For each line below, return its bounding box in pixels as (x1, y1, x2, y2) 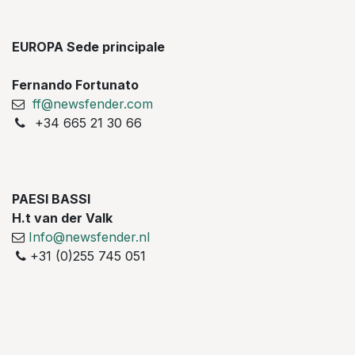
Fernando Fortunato (12, 77, 139, 94)
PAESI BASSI (12, 191, 90, 208)
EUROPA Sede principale (12, 39, 165, 55)
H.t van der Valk (12, 210, 113, 227)
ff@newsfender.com (32, 96, 153, 113)
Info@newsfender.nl (29, 229, 150, 246)
